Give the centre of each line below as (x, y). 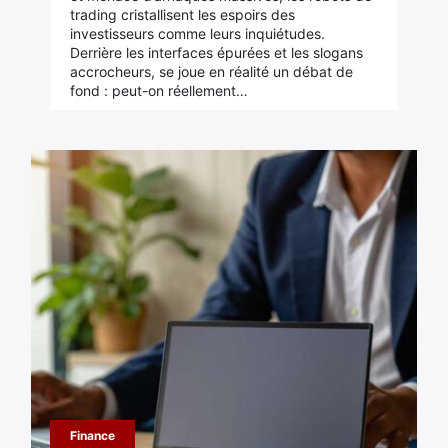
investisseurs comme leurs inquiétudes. (197, 33)
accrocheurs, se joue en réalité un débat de (211, 71)
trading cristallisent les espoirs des (182, 14)
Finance (92, 435)
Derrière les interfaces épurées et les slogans (216, 52)
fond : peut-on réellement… (158, 90)
